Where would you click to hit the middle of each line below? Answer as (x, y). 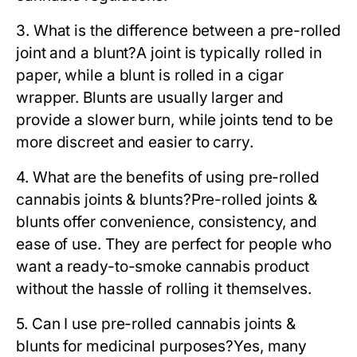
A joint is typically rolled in (229, 53)
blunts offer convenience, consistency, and (167, 222)
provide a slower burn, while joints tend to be (175, 120)
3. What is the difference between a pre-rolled (178, 31)
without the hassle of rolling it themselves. (164, 289)
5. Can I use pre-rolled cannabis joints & (156, 324)
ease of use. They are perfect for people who (174, 245)
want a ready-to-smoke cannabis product (163, 267)
